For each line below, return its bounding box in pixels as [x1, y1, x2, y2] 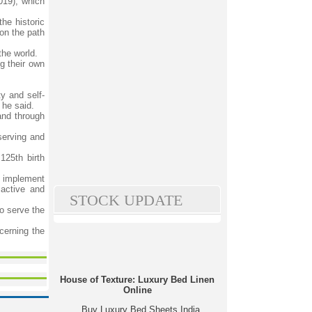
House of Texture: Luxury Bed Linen [60, 274, 214, 285]
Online [123, 285, 152, 295]
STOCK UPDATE [70, 192, 182, 209]
